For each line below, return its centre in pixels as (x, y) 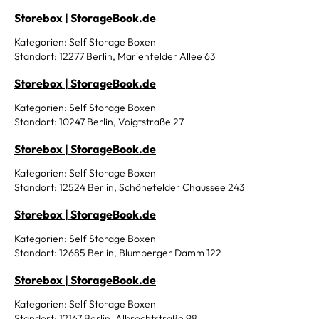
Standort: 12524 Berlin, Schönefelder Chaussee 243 (129, 187)
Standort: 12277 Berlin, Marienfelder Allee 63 (115, 56)
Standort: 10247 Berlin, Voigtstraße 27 (99, 122)
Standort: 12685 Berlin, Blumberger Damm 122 (118, 253)
